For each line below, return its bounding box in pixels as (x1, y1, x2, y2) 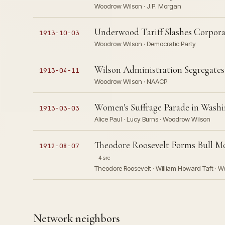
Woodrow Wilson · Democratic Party (94, 40, 196, 48)
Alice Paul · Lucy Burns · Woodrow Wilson (94, 115, 210, 123)
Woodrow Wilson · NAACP (94, 77, 167, 85)
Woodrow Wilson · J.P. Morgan (94, 2, 181, 10)
